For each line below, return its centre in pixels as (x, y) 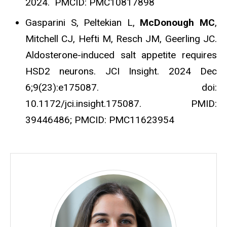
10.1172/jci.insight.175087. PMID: (121, 104)
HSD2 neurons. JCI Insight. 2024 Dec (121, 71)
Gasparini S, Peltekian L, (83, 23)
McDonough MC (178, 23)
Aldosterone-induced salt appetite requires (121, 55)
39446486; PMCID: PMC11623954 (100, 120)
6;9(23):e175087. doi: (121, 88)
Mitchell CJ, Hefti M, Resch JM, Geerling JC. (121, 39)
